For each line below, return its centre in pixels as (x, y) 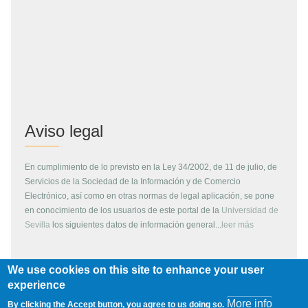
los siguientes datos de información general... (136, 225)
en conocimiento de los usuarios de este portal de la (123, 210)
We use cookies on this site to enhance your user (136, 270)
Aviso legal (64, 131)
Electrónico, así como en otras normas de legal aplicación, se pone (150, 196)
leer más (238, 225)
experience (37, 285)
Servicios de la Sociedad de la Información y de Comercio (133, 181)
